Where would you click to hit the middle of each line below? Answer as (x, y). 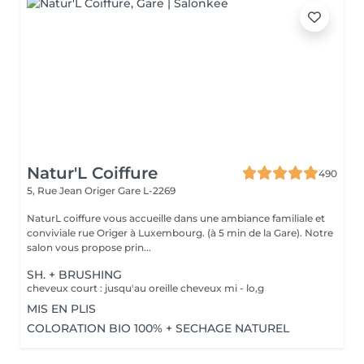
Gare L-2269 (147, 191)
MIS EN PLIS (61, 309)
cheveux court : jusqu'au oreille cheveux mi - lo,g (145, 288)
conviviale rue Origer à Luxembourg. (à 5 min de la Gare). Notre (166, 233)
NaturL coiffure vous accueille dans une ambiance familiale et (176, 218)
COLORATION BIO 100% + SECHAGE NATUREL (158, 328)
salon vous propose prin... (89, 247)
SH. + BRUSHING (74, 275)
